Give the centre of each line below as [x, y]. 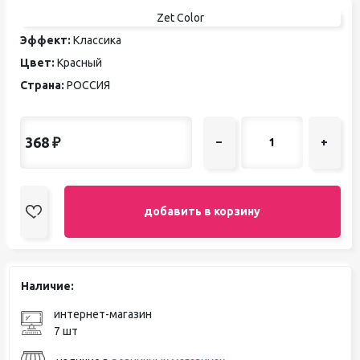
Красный [78, 62]
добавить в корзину [202, 211]
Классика [96, 40]
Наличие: [47, 286]
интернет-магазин [102, 314]
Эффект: [45, 40]
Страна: [42, 85]
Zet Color [180, 17]
